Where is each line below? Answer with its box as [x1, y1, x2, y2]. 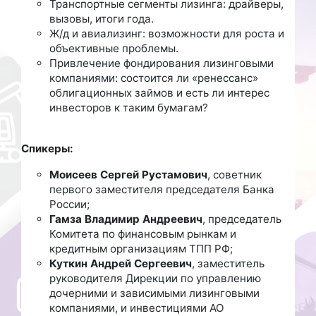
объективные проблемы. [49, 41, 178, 55]
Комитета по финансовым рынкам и [49, 226, 236, 241]
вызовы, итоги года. [49, 11, 154, 25]
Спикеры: [21, 141, 73, 155]
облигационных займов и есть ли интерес [49, 85, 269, 99]
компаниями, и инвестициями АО [49, 300, 224, 315]
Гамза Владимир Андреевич [49, 212, 202, 226]
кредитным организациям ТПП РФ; [49, 241, 233, 255]
